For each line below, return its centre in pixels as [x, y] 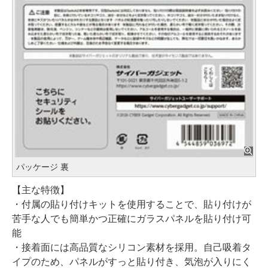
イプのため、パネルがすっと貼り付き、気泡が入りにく [132, 261]
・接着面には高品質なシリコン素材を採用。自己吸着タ [132, 247]
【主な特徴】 [41, 190]
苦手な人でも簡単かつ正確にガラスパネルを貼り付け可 [132, 218]
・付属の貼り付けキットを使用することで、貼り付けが [132, 204]
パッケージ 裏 [42, 167]
